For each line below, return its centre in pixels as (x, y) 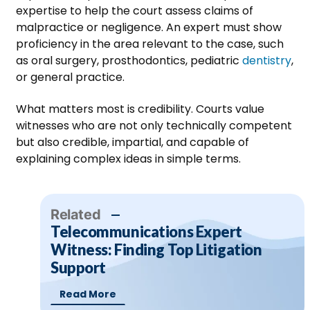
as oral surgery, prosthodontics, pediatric (129, 60)
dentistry (267, 60)
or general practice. (70, 77)
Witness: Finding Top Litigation (156, 249)
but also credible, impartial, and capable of (133, 142)
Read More (88, 294)
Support (78, 267)
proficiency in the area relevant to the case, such (150, 44)
